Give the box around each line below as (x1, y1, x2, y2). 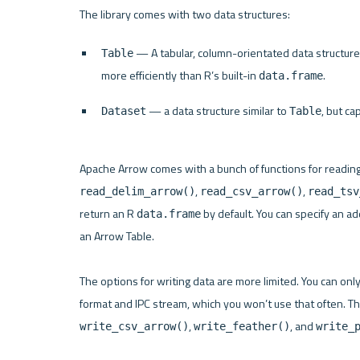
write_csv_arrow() (79, 319, 189, 333)
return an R (79, 204, 137, 223)
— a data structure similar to (146, 102, 290, 121)
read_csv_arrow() (199, 184, 303, 198)
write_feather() (193, 319, 290, 333)
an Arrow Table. (79, 227, 154, 245)
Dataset (101, 104, 147, 118)
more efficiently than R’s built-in (101, 67, 260, 85)
